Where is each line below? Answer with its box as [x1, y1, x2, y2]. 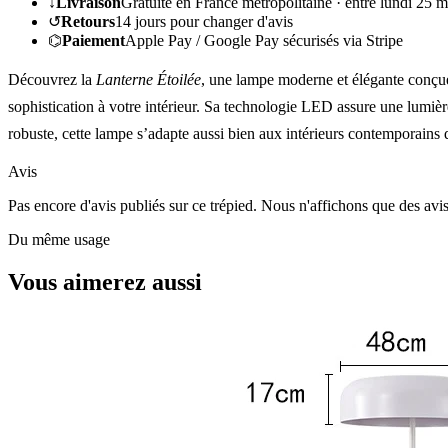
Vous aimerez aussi [8, 268, 202, 295]
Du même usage [8, 230, 110, 248]
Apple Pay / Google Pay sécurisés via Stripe [125, 31, 403, 49]
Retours [61, 12, 115, 30]
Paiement [62, 31, 125, 49]
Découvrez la [8, 70, 96, 88]
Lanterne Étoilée [96, 70, 201, 88]
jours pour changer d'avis [131, 12, 293, 30]
